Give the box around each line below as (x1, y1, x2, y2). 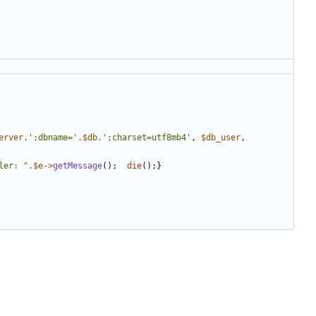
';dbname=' (28, 133, 78, 143)
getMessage (53, 161, 102, 171)
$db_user (201, 133, 241, 143)
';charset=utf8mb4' (102, 133, 191, 143)
